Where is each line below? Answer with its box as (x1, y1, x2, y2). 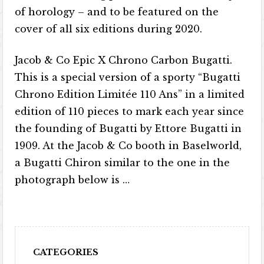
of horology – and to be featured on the (15, 6, 219, 18)
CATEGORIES (33, 247, 99, 258)
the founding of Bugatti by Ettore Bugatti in (15, 123, 242, 134)
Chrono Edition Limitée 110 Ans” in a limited (15, 88, 245, 100)
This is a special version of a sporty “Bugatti (15, 71, 241, 83)
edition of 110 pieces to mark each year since (15, 105, 245, 117)
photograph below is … (15, 174, 130, 186)
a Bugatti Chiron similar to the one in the (15, 157, 230, 169)
